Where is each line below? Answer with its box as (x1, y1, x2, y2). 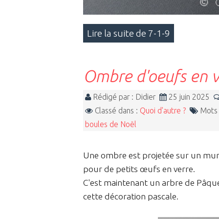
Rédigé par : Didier (91, 92, 159, 102)
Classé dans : (93, 106, 140, 115)
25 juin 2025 (167, 92, 214, 102)
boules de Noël (85, 120, 136, 129)
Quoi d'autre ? (140, 106, 186, 115)
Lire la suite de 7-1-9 (87, 27, 170, 39)
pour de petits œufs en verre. (83, 164, 195, 174)
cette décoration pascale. (83, 192, 178, 201)
